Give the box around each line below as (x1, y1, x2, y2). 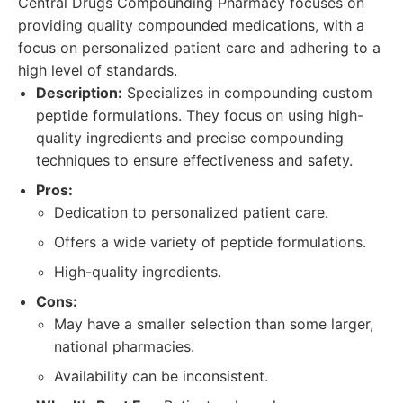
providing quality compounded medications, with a (18, 16, 364, 34)
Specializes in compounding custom (122, 84, 372, 102)
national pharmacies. (54, 337, 194, 355)
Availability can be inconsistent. (54, 367, 268, 385)
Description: (36, 84, 122, 102)
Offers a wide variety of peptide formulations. (54, 233, 366, 251)
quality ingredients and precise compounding (36, 129, 344, 147)
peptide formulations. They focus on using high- (36, 106, 363, 124)
